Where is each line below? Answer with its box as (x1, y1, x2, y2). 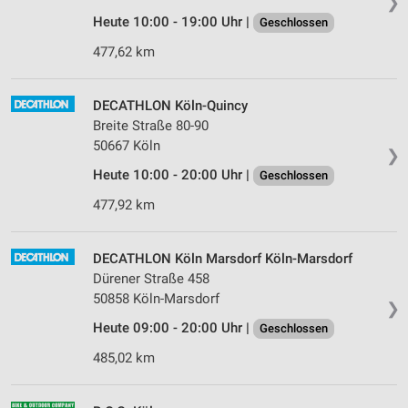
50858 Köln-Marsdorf (93, 291, 219, 308)
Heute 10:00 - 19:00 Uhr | (93, 14, 253, 31)
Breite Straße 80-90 (93, 117, 209, 135)
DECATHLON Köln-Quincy (93, 97, 248, 115)
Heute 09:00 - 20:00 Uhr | (93, 320, 253, 337)
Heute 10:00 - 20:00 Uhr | (93, 167, 253, 184)
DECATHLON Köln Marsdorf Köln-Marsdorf (93, 250, 352, 268)
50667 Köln (93, 138, 160, 155)
